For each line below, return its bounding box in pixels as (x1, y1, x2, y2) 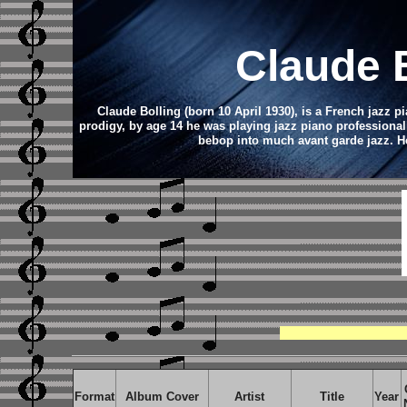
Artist (234, 390, 264, 403)
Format (74, 390, 114, 403)
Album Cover (124, 390, 199, 403)
